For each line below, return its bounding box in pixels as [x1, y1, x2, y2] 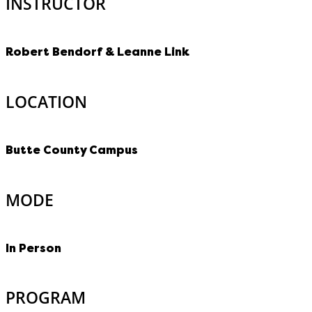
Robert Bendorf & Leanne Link [6, 45, 189, 59]
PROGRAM [6, 286, 86, 309]
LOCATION [6, 90, 87, 113]
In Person [6, 241, 61, 255]
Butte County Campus [6, 143, 138, 157]
